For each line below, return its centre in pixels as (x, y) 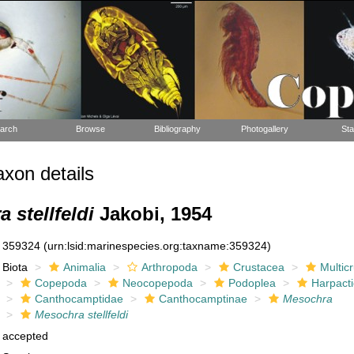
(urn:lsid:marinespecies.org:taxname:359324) (158, 246)
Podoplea (252, 283)
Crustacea (259, 267)
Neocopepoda (158, 283)
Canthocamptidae (79, 299)
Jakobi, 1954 (153, 214)
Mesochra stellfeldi (82, 314)
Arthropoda (170, 267)
